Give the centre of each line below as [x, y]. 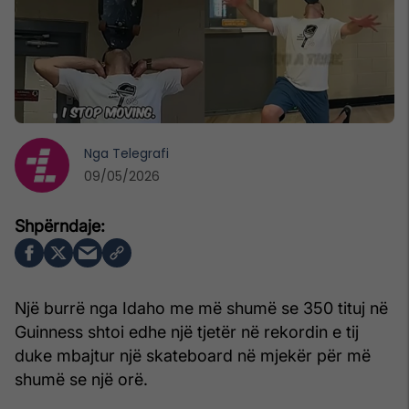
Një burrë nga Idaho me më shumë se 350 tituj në [201, 308]
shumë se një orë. [81, 379]
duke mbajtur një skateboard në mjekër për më [193, 355]
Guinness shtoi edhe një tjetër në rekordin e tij [187, 331]
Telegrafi [141, 153]
